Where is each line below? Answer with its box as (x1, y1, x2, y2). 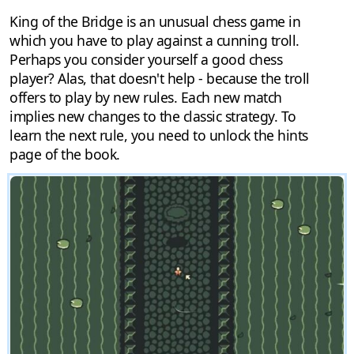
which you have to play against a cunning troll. (9, 30, 299, 50)
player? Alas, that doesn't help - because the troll (9, 68, 310, 88)
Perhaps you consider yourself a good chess (9, 49, 282, 69)
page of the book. (9, 144, 120, 164)
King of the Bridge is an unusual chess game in (9, 11, 300, 31)
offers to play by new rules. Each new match (9, 87, 282, 107)
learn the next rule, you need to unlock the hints (9, 125, 308, 145)
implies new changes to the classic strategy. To (9, 106, 296, 126)
